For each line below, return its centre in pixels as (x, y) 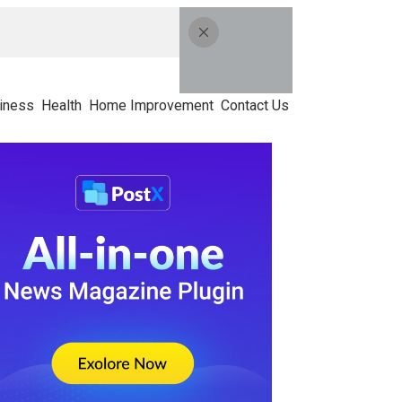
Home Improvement (151, 105)
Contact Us (255, 105)
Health (61, 105)
